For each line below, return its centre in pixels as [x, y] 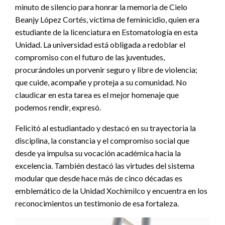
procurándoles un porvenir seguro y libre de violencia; [106, 69]
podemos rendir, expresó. [58, 107]
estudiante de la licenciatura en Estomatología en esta [106, 32]
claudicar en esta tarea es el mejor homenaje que [97, 94]
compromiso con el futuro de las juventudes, [90, 57]
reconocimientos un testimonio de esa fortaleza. [97, 203]
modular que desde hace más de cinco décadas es [99, 178]
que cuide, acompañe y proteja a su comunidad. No [101, 82]
